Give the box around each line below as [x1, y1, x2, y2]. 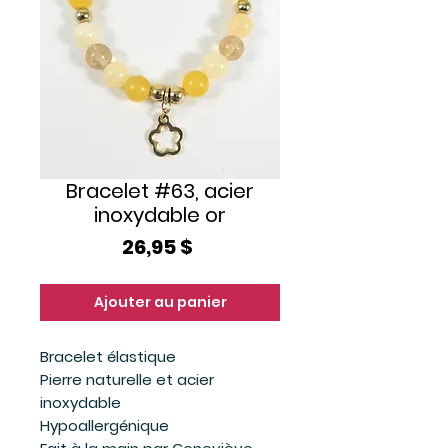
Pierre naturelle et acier [40, 369, 214, 390]
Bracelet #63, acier [66, 177, 254, 205]
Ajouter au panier [93, 292, 227, 312]
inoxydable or [94, 201, 226, 229]
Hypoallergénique [40, 415, 169, 436]
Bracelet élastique [40, 346, 176, 367]
